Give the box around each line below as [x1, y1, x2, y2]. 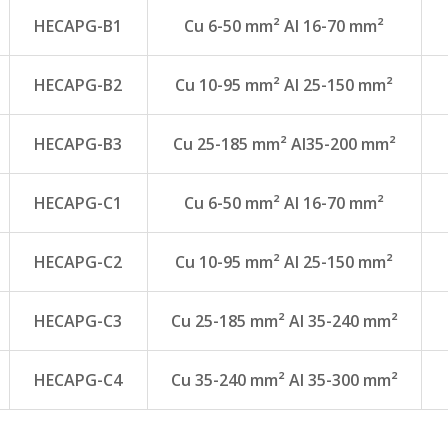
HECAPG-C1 [34, 192, 122, 215]
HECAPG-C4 [34, 369, 122, 392]
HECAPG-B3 [34, 133, 122, 156]
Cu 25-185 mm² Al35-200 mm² [172, 133, 396, 156]
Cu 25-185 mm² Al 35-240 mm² [170, 310, 398, 333]
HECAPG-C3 [34, 310, 122, 333]
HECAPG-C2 [34, 251, 122, 274]
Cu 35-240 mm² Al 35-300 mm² [170, 369, 398, 392]
